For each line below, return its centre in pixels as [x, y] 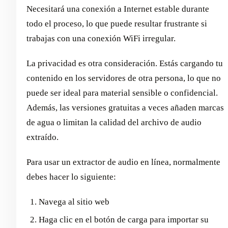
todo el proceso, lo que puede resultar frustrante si [117, 23]
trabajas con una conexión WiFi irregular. [101, 38]
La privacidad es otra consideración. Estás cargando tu [125, 63]
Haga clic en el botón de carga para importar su [124, 220]
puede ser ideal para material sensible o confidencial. [122, 93]
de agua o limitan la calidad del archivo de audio [114, 122]
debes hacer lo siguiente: [71, 177]
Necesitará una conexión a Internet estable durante [118, 9]
